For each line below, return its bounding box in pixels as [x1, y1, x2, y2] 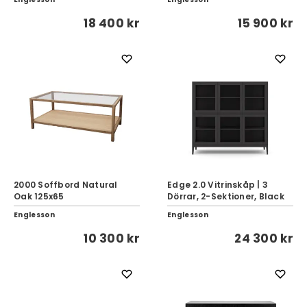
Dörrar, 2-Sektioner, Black [167, 191, 285, 202]
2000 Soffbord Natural [14, 179, 118, 191]
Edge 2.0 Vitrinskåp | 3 [167, 179, 269, 191]
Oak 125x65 [14, 191, 64, 202]
